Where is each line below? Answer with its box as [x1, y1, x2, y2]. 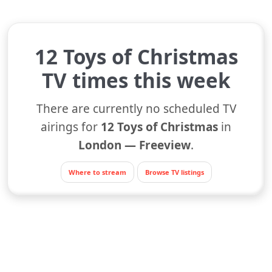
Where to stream [68, 168, 126, 177]
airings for [41, 119, 101, 135]
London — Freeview [78, 137, 191, 153]
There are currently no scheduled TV [36, 101, 236, 117]
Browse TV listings [144, 168, 204, 177]
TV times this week [41, 67, 231, 94]
